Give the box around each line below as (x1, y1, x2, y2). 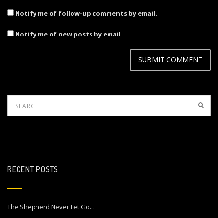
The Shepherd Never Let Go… (7, 202, 95, 211)
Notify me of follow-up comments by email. (15, 9, 157, 18)
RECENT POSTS (7, 164, 59, 174)
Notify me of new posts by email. (15, 30, 123, 38)
